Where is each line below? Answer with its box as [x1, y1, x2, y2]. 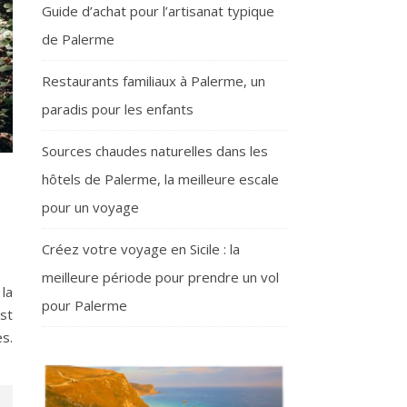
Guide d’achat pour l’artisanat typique [42, 2, 274, 20]
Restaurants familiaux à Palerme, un [42, 72, 265, 90]
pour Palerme [42, 296, 127, 314]
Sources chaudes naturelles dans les [42, 142, 268, 160]
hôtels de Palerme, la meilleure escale [42, 170, 279, 188]
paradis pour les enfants [42, 100, 194, 118]
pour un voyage [42, 198, 139, 216]
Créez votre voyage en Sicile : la [42, 240, 240, 258]
